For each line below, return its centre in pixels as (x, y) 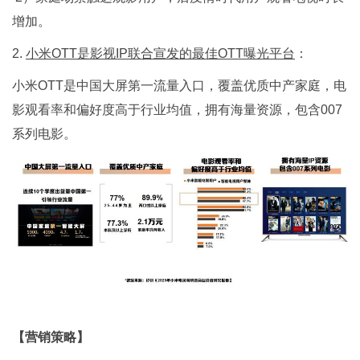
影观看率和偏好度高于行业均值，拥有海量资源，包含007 (177, 110)
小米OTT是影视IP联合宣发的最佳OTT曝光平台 (160, 53)
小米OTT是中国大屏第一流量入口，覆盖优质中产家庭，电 (179, 86)
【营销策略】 (51, 337)
